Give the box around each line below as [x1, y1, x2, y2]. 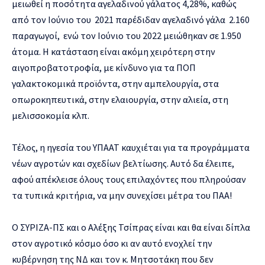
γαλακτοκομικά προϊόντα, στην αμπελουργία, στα [12, 77, 219, 89]
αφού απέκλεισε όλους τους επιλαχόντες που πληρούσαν [12, 173, 246, 185]
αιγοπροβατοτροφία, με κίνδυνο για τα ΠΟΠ [12, 61, 196, 73]
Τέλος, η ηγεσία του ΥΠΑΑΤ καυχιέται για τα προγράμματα [12, 141, 250, 153]
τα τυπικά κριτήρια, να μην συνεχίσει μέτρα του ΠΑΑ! [12, 189, 232, 201]
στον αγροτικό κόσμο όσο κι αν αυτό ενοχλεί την [12, 237, 212, 249]
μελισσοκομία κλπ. [12, 109, 89, 121]
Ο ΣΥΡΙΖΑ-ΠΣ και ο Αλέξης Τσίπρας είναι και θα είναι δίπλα [12, 221, 250, 233]
